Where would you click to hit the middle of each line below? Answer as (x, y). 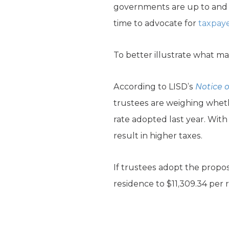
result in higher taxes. (159, 136)
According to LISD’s (154, 87)
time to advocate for (156, 24)
